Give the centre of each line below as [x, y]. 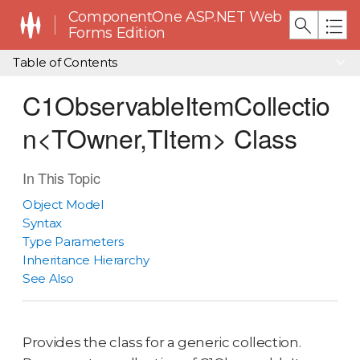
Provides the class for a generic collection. [162, 342]
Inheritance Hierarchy [86, 260]
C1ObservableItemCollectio [177, 104]
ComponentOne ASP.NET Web [175, 17]
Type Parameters [73, 241]
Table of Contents [65, 63]
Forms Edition [117, 33]
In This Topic [61, 178]
